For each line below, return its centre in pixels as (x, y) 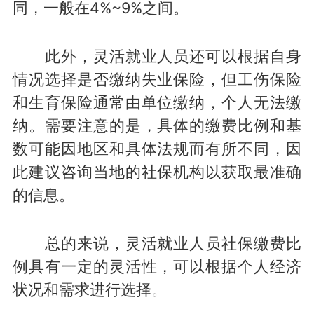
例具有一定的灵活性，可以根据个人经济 (157, 267)
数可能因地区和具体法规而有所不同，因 (157, 149)
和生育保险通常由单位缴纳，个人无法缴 (157, 103)
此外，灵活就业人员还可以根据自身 (157, 56)
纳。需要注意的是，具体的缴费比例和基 (157, 126)
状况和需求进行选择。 (89, 290)
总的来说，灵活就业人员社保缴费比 (157, 244)
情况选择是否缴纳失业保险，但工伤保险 (157, 80)
